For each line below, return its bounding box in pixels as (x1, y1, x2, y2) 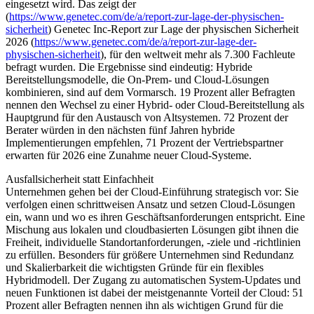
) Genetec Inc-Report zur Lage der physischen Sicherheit (48, 22, 299, 35)
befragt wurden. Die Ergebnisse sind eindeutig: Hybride (6, 60, 252, 73)
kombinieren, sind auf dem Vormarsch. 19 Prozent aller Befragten (6, 86, 295, 98)
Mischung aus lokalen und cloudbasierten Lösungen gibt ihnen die (6, 223, 299, 235)
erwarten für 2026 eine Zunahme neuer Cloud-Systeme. (6, 149, 252, 161)
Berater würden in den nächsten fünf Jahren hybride (6, 123, 235, 136)
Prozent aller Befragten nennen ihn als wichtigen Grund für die (6, 299, 283, 311)
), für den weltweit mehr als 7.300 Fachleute (100, 48, 295, 60)
